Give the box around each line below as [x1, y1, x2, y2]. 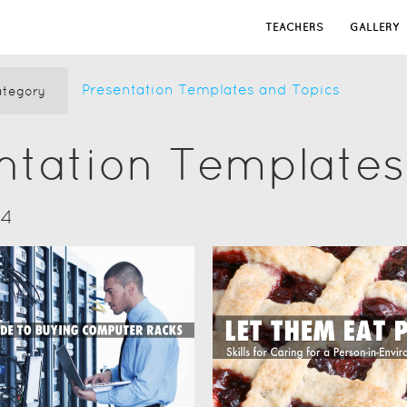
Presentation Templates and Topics [82, 81, 340, 98]
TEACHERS [265, 21, 323, 33]
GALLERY [350, 21, 399, 33]
